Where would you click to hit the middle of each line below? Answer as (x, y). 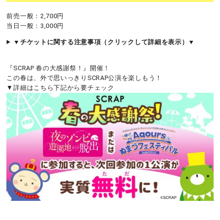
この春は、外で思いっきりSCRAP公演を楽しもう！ (84, 78)
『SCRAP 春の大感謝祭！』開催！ (58, 68)
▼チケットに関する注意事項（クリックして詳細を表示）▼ (104, 42)
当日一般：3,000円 (35, 26)
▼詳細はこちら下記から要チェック (60, 87)
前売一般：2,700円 (35, 16)
